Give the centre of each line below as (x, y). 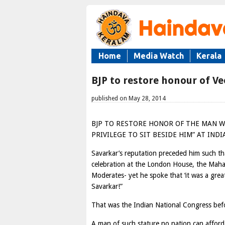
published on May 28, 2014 (129, 98)
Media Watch (159, 56)
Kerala (209, 56)
